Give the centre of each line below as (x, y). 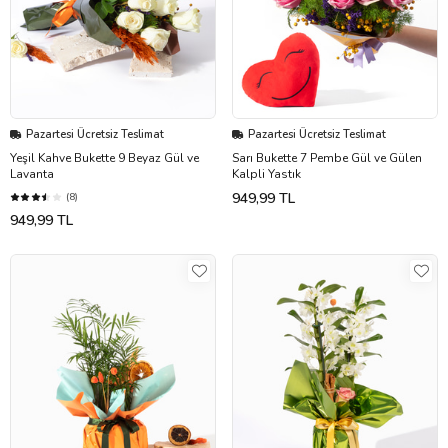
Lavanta (32, 174)
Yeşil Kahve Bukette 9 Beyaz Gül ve (104, 158)
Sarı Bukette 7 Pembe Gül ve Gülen (327, 158)
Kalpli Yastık (266, 174)
